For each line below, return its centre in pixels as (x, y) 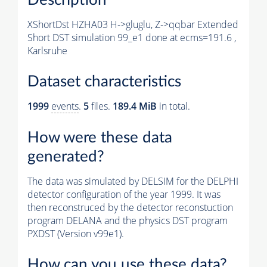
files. (101, 106)
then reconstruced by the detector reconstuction (130, 207)
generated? (66, 156)
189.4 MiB (135, 106)
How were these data (100, 137)
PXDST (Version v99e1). (76, 233)
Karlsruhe (47, 50)
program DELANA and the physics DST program (128, 220)
